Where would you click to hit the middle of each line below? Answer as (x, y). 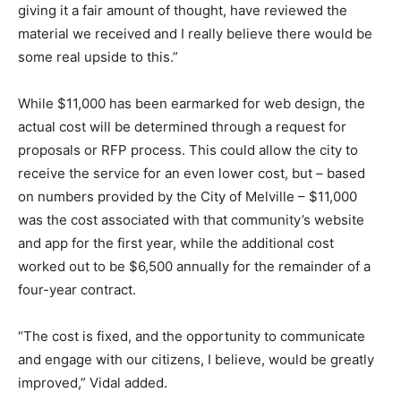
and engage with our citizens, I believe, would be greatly (196, 360)
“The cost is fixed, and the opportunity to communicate (192, 337)
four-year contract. (77, 290)
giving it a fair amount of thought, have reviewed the (183, 11)
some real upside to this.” (98, 57)
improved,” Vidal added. (93, 383)
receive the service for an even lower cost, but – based (192, 174)
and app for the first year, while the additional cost (176, 243)
